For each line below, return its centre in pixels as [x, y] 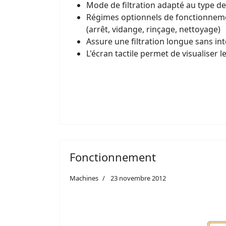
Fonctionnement [113, 157]
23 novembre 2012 [138, 178]
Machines [84, 178]
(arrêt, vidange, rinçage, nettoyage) [153, 29]
